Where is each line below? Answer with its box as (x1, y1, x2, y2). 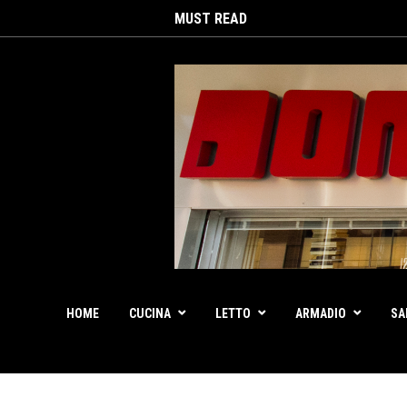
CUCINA (129, 306, 171, 321)
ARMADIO (295, 306, 346, 321)
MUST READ (174, 10, 247, 27)
